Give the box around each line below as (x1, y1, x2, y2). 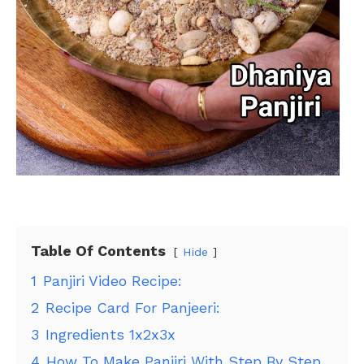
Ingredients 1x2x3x (45, 326, 175, 344)
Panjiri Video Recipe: (43, 272, 182, 290)
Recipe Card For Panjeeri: (45, 299, 220, 317)
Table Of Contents (31, 242, 166, 260)
